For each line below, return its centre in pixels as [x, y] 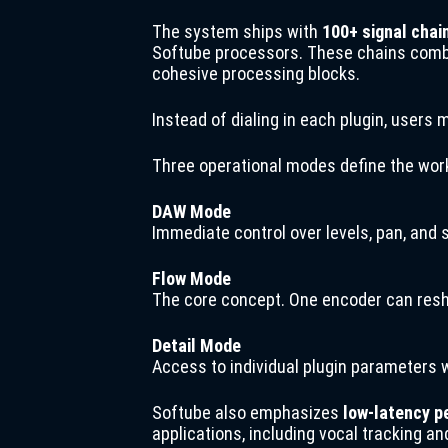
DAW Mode [191, 211]
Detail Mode [196, 345]
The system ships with [237, 31]
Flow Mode [191, 278]
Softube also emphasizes [247, 412]
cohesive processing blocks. [256, 73]
